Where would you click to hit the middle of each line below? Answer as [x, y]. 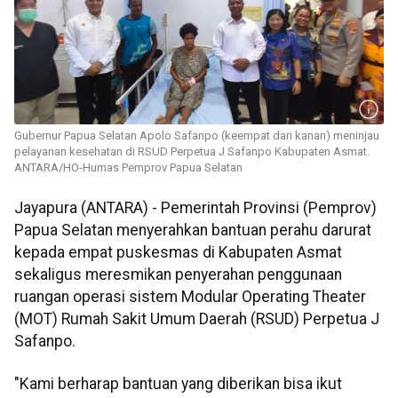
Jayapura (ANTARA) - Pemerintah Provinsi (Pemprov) [195, 208]
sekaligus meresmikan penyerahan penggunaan [178, 275]
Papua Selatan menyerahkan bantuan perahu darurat [193, 231]
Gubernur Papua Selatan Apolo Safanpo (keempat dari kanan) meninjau [197, 136]
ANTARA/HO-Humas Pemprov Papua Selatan [128, 168]
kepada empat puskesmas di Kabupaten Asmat [178, 253]
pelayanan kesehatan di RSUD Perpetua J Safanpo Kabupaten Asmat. [192, 152]
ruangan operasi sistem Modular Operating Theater [190, 297]
